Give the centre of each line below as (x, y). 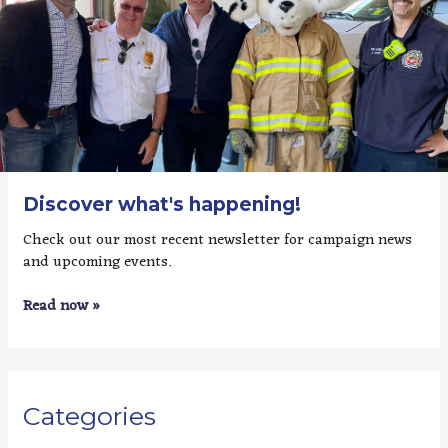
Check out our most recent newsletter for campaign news (218, 241)
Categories (90, 415)
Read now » (62, 307)
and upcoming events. (97, 263)
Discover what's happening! (162, 204)
